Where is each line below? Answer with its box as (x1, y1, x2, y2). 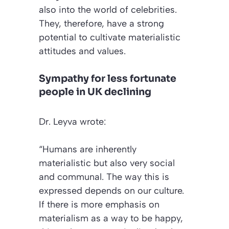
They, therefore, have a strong (39, 17, 164, 29)
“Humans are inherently (39, 143, 136, 155)
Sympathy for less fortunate (39, 72, 176, 85)
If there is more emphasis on (39, 198, 159, 210)
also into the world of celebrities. (39, 4, 177, 15)
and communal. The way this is (39, 171, 169, 182)
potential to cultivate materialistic (39, 31, 180, 43)
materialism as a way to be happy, (39, 212, 183, 224)
